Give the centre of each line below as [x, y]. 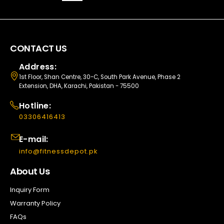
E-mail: [34, 139]
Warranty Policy [35, 203]
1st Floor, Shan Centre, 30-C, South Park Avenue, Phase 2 [100, 77]
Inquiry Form [30, 190]
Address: [38, 67]
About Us [30, 171]
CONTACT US [38, 48]
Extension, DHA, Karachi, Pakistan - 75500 [79, 86]
